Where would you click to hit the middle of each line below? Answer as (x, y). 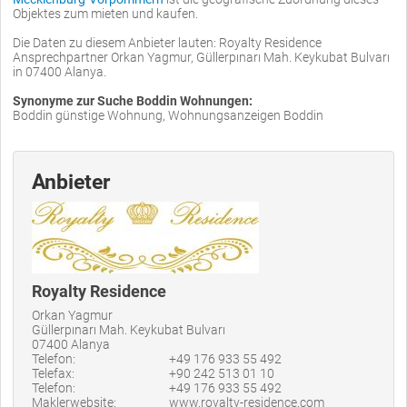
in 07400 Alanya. (60, 71)
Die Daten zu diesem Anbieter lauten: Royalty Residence (167, 42)
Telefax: (53, 373)
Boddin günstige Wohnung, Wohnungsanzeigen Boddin (168, 115)
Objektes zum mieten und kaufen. (105, 13)
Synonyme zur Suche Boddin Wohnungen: (133, 100)
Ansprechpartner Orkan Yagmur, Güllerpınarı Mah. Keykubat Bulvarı (201, 57)
